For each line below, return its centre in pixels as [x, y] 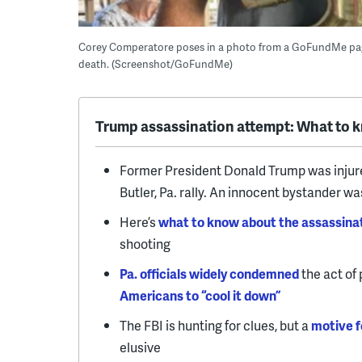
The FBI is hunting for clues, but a [215, 326]
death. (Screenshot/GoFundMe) [156, 64]
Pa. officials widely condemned [209, 274]
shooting [145, 244]
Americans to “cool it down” [200, 296]
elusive [140, 347]
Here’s [139, 222]
